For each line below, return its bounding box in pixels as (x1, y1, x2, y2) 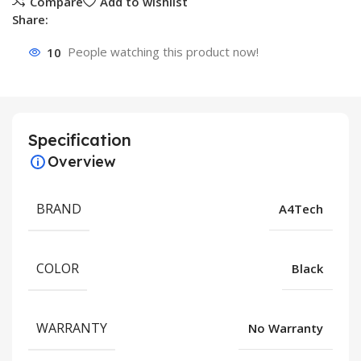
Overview (48, 152, 116, 172)
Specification (28, 130, 131, 151)
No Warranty (248, 320, 323, 337)
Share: (12, 11, 49, 28)
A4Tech (279, 201, 323, 218)
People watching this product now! (68, 44, 259, 60)
